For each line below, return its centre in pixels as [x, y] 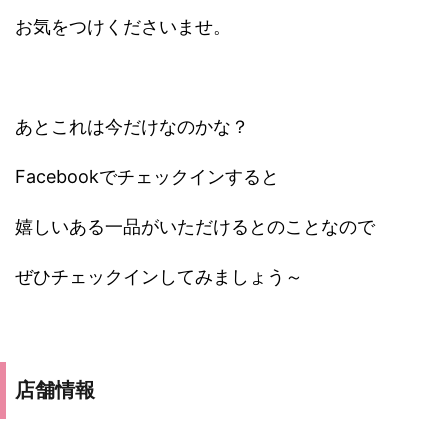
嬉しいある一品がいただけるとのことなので [195, 227]
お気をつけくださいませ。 [123, 27]
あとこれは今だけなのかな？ [132, 127]
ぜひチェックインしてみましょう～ [159, 277]
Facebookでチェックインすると [147, 177]
